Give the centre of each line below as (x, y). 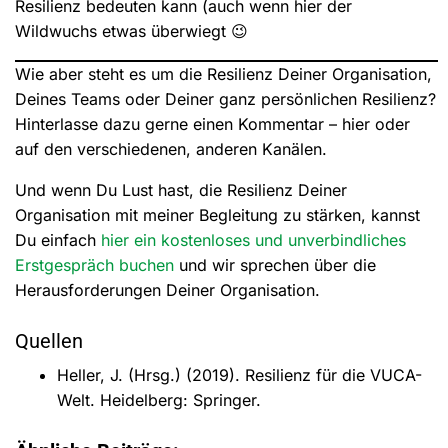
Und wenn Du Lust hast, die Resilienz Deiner (181, 189)
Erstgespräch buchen (94, 264)
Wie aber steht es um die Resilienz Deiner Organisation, (223, 73)
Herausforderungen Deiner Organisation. (167, 289)
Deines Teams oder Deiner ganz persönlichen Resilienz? (225, 98)
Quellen (49, 340)
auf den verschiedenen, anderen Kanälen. (171, 148)
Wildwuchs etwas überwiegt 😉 (131, 30)
